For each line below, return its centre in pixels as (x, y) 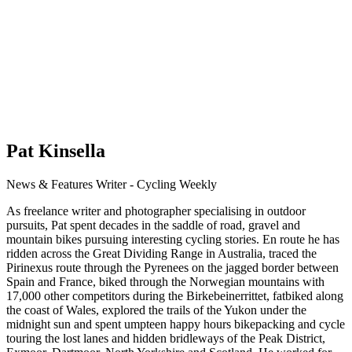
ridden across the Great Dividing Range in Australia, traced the (161, 254)
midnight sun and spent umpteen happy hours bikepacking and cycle (176, 324)
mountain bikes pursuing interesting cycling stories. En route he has (173, 240)
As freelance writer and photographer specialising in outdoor (156, 211)
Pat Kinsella (56, 151)
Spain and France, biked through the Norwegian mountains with (165, 282)
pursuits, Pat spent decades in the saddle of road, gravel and (153, 225)
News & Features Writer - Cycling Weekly (112, 185)
